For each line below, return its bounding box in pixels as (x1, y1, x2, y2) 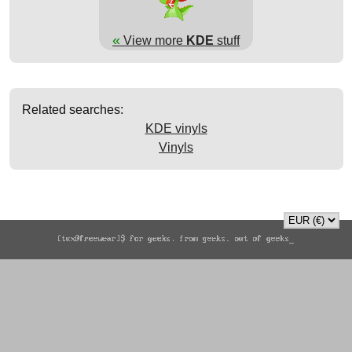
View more (120, 33, 186, 47)
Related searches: (21, 102, 123, 116)
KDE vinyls (145, 121, 207, 135)
